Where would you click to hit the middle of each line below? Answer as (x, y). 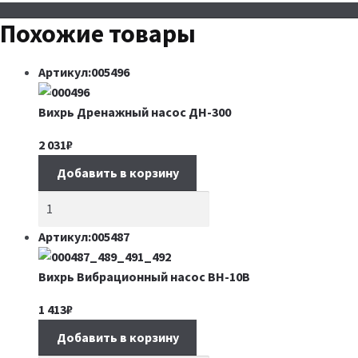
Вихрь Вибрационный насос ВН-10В (144, 276)
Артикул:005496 (84, 72)
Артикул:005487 (84, 236)
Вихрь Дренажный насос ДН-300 (135, 112)
